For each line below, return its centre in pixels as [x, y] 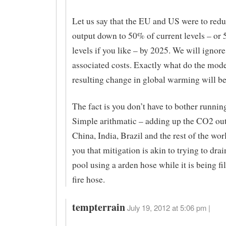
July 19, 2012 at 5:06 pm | [168, 207]
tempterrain [98, 207]
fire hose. [88, 180]
